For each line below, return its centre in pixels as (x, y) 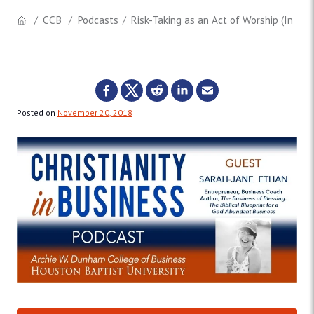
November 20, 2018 (95, 113)
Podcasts (97, 20)
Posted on (37, 113)
